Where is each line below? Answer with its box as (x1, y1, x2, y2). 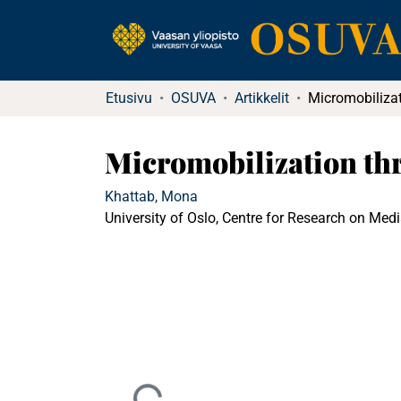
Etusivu (106, 90, 152, 107)
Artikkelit (235, 90, 289, 107)
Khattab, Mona (105, 188, 198, 205)
